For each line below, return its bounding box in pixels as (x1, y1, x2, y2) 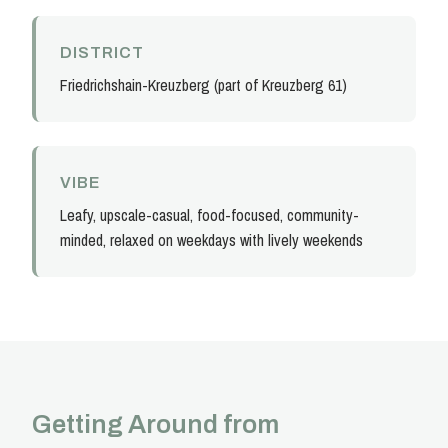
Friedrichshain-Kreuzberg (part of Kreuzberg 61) (60, 74, 347, 97)
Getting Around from (32, 411, 279, 439)
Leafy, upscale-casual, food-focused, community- (60, 204, 359, 227)
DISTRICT (60, 44, 144, 62)
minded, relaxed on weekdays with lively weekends (60, 229, 363, 252)
